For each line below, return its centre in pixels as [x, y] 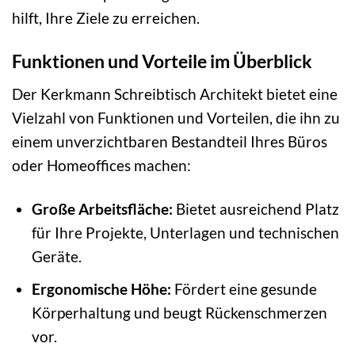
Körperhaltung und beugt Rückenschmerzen [179, 313]
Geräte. [56, 256]
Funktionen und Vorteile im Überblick [162, 61]
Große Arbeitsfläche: [102, 208]
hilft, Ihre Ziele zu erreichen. [106, 18]
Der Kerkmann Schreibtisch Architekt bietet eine [175, 94]
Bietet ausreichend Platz [256, 208]
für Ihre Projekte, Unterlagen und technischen [185, 232]
